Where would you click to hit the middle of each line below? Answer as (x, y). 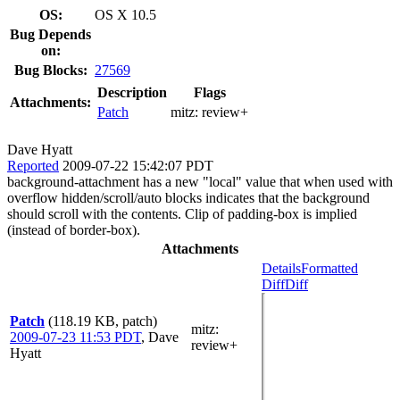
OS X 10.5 (125, 14)
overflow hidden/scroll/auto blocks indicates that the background (188, 197)
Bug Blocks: (50, 70)
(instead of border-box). (74, 229)
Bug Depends (50, 34)
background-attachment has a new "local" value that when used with (200, 181)
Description (132, 92)
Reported (33, 165)
